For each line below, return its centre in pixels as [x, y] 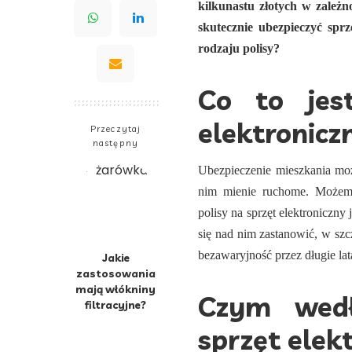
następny [115, 143]
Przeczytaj [115, 129]
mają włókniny [115, 289]
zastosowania [115, 273]
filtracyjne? [115, 305]
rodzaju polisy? [239, 49]
